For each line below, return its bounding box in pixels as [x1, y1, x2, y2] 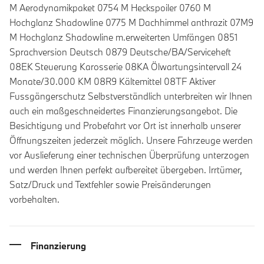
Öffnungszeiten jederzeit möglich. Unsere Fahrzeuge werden [9, 134, 253, 147]
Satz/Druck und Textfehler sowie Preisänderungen [9, 179, 211, 191]
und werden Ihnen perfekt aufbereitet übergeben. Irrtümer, [9, 164, 242, 176]
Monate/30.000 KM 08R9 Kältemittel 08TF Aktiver [9, 75, 216, 88]
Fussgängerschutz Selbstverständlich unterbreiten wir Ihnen [9, 90, 252, 103]
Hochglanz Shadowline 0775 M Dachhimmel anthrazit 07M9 [9, 16, 253, 29]
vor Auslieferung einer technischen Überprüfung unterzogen [9, 149, 249, 161]
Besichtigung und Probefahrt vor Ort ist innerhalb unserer [9, 120, 241, 132]
